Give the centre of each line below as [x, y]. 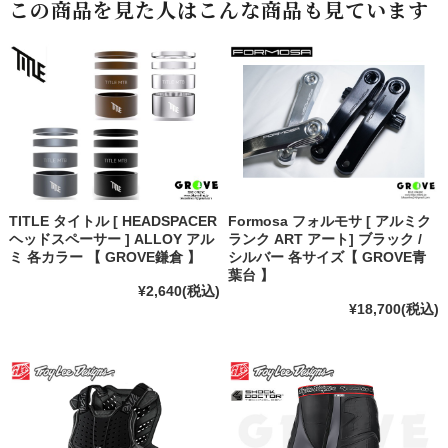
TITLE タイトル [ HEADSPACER [112, 221]
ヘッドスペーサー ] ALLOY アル [111, 239]
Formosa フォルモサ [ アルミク [330, 221]
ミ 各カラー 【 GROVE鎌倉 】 [104, 257]
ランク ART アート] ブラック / [325, 239]
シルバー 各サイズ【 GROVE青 [327, 257]
